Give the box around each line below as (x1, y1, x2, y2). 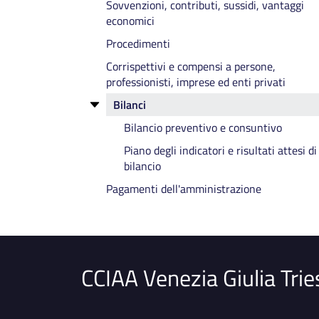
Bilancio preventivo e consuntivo (124, 119, 282, 136)
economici (106, 12, 155, 29)
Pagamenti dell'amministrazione (106, 180, 261, 197)
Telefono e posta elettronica (124, 19, 258, 36)
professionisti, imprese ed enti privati (106, 73, 286, 90)
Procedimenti (106, 35, 170, 52)
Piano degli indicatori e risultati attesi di (124, 142, 317, 159)
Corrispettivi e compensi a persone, (106, 58, 276, 75)
